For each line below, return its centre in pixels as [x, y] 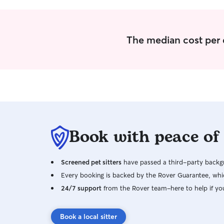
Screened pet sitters [91, 162]
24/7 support [81, 188]
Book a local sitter [88, 216]
